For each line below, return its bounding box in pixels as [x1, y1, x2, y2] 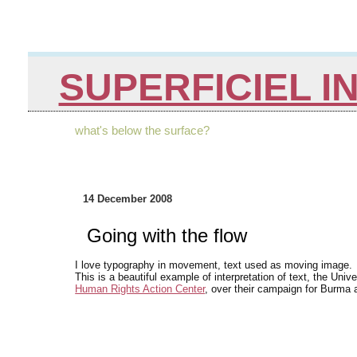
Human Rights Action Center [75, 283, 206, 296]
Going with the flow [87, 225, 248, 247]
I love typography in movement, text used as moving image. [75, 259, 353, 272]
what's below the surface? [75, 124, 210, 138]
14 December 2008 [83, 193, 173, 206]
